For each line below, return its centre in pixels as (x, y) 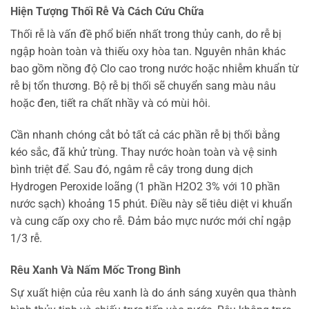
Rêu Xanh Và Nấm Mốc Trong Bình (96, 270)
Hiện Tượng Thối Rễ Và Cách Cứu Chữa (107, 12)
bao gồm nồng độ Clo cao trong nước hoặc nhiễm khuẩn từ (154, 69)
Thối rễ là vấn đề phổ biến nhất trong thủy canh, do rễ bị (146, 34)
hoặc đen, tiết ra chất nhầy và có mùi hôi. (110, 103)
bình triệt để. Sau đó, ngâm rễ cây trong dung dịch (132, 169)
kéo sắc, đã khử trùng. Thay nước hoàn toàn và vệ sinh (144, 152)
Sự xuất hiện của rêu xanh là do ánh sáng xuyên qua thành (153, 292)
